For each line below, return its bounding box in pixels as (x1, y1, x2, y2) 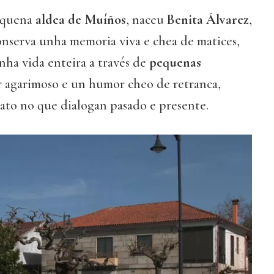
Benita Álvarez (167, 12, 249, 28)
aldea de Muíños (35, 12, 126, 28)
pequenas (149, 54, 201, 71)
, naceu (126, 12, 167, 28)
